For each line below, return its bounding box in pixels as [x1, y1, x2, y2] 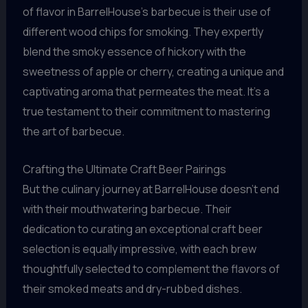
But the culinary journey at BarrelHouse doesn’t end [22, 181, 279, 197]
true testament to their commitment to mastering [22, 103, 270, 119]
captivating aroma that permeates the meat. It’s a [22, 83, 269, 99]
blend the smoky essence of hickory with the [22, 43, 246, 59]
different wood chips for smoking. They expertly [22, 23, 263, 39]
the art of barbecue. [22, 123, 124, 139]
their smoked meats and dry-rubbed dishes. [22, 280, 242, 296]
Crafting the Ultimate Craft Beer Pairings [22, 161, 226, 177]
